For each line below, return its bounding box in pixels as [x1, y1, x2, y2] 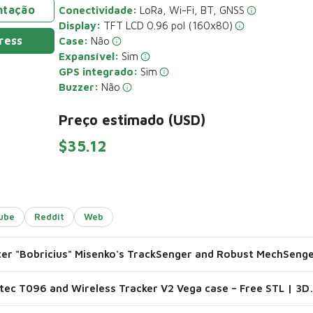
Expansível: [59, 50, 119, 62]
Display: [59, 20, 101, 31]
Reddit [34, 211, 64, 222]
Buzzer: [59, 81, 99, 93]
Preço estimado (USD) [59, 112, 205, 128]
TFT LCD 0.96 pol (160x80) [101, 20, 233, 31]
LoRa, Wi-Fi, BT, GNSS [137, 4, 245, 16]
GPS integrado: [59, 66, 138, 78]
